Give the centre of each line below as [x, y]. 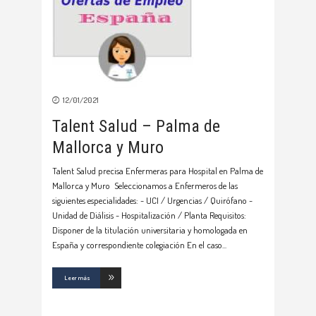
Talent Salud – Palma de [136, 126]
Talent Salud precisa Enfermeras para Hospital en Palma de [158, 171]
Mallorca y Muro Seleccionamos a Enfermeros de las [145, 186]
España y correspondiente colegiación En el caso [137, 245]
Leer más [77, 278]
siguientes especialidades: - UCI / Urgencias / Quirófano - [152, 200]
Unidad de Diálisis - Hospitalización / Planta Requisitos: [149, 215]
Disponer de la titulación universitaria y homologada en [150, 230]
